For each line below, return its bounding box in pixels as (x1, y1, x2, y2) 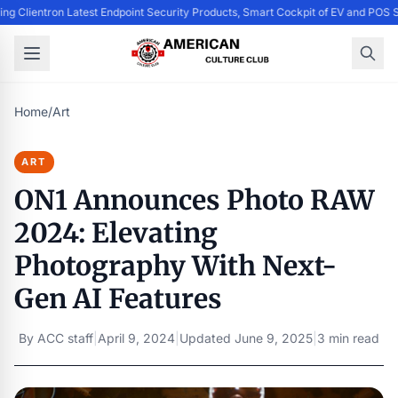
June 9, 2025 (235, 330, 313, 346)
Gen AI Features (14, 282, 222, 315)
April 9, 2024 (98, 330, 175, 346)
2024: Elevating (14, 216, 218, 250)
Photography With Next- (14, 249, 337, 283)
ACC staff (37, 330, 93, 346)
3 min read (317, 330, 379, 346)
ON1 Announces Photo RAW (14, 183, 374, 217)
